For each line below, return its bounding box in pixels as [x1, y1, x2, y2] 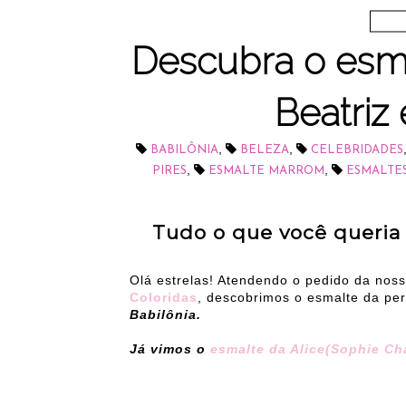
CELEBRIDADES [311, 144, 403, 157]
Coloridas [130, 290, 198, 305]
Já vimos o [130, 342, 206, 357]
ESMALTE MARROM [208, 165, 324, 178]
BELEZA [240, 144, 289, 157]
